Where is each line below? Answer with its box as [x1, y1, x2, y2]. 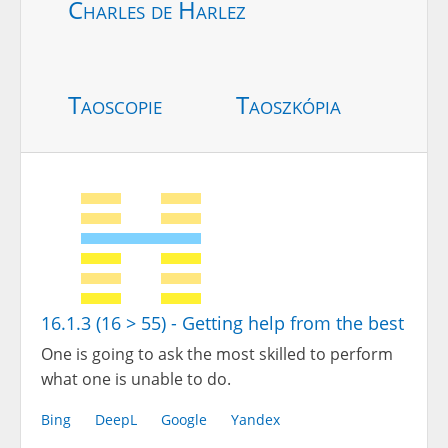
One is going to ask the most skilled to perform [41, 342, 393, 365]
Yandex [231, 409, 280, 429]
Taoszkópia [236, 87, 341, 121]
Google [161, 409, 207, 429]
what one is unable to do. [41, 367, 231, 390]
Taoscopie [68, 87, 162, 121]
